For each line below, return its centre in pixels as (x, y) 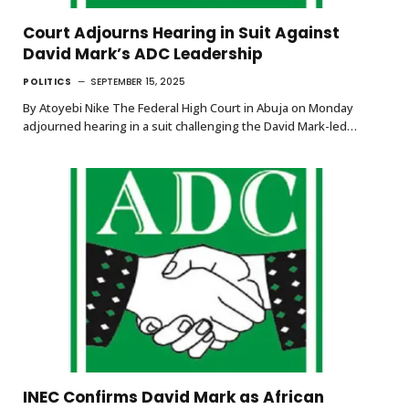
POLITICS (47, 81)
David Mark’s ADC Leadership (143, 53)
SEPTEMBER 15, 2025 (138, 81)
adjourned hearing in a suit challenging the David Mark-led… (190, 126)
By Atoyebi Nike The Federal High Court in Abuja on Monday (188, 107)
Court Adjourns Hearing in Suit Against (181, 32)
